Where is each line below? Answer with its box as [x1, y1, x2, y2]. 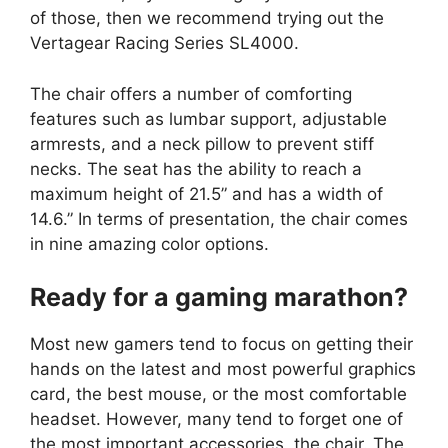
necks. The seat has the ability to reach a [30, 158, 362, 179]
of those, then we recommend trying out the [30, 8, 384, 29]
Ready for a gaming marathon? [30, 282, 408, 313]
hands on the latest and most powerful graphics [30, 359, 416, 380]
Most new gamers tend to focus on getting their [30, 334, 413, 355]
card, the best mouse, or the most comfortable [30, 384, 407, 405]
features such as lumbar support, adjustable [30, 108, 387, 129]
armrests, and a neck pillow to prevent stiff [30, 133, 374, 154]
